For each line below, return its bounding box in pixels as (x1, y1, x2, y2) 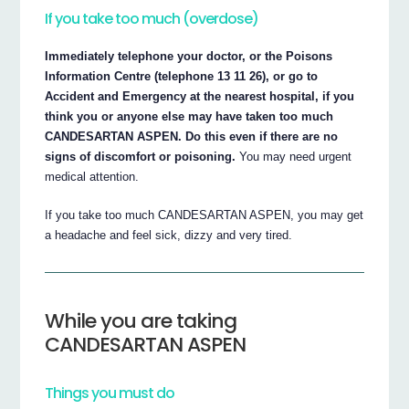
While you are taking (45, 306, 237, 335)
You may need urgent (236, 150, 352, 164)
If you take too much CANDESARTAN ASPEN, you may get (45, 208, 364, 223)
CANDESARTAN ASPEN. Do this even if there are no (45, 130, 339, 144)
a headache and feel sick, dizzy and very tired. (45, 228, 293, 243)
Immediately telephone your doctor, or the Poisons (45, 49, 333, 64)
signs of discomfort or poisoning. (45, 150, 236, 164)
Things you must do (45, 382, 175, 404)
